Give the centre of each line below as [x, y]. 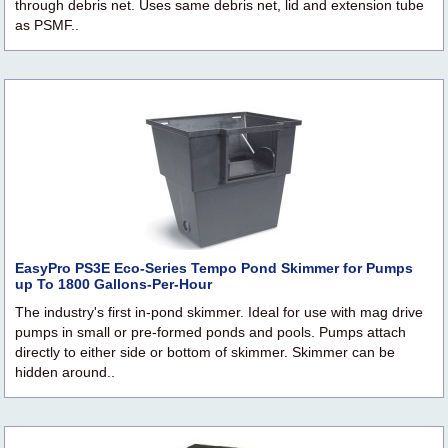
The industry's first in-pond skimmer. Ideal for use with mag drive [219, 312]
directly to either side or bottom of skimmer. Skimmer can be [205, 352]
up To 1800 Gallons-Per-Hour [113, 284]
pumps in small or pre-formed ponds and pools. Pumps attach [210, 332]
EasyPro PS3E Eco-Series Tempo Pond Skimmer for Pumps [214, 268]
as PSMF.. [47, 25]
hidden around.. [65, 372]
